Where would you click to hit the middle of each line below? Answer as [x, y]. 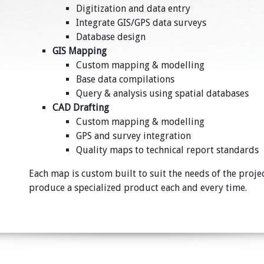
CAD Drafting [81, 108]
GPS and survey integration [133, 136]
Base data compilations [125, 79]
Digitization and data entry [133, 9]
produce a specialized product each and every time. [138, 188]
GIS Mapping [80, 51]
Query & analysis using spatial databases [162, 93]
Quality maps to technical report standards [167, 150]
